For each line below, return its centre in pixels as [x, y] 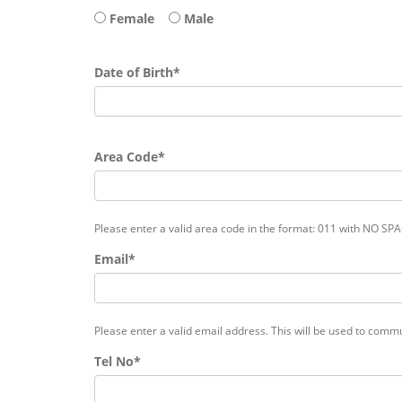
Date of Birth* [137, 73]
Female [137, 19]
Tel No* [118, 362]
